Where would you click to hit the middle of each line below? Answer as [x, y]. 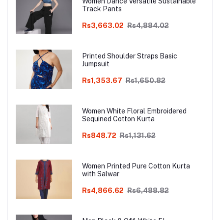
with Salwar [100, 174]
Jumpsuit [96, 64]
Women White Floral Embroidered [134, 111]
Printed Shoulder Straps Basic [129, 56]
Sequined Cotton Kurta [118, 119]
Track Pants [102, 9]
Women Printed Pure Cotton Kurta [136, 166]
